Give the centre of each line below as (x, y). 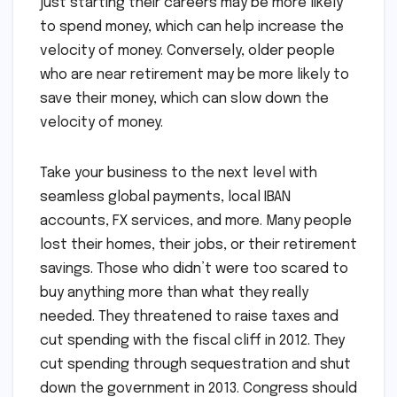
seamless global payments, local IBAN (165, 198)
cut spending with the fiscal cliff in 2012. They (192, 341)
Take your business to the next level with (179, 174)
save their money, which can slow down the (184, 99)
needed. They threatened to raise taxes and (189, 317)
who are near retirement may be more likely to (195, 75)
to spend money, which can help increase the (192, 27)
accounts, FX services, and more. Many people (196, 222)
